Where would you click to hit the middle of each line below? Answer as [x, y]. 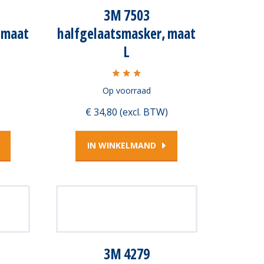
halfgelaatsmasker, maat [126, 34]
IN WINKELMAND [122, 145]
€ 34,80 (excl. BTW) [126, 112]
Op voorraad [126, 90]
